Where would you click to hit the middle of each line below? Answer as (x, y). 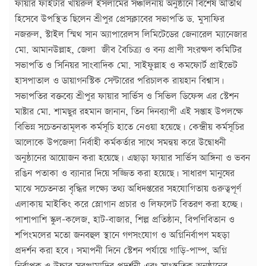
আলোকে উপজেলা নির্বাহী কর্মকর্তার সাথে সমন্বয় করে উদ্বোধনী (121, 143)
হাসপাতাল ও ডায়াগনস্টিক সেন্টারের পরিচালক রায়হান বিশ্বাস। (120, 81)
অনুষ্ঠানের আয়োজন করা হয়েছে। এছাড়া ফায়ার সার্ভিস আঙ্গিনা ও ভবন (132, 159)
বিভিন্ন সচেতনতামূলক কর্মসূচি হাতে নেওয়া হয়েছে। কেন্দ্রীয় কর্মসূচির (129, 128)
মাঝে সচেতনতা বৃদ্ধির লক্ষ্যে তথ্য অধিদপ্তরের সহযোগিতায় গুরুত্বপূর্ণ (128, 189)
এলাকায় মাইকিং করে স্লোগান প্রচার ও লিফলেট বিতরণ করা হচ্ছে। (129, 205)
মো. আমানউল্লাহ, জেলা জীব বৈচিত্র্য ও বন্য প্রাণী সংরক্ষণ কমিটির (128, 50)
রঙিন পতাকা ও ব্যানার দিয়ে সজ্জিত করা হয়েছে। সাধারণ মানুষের (125, 174)
